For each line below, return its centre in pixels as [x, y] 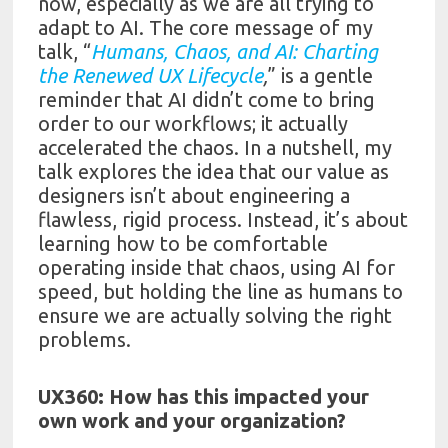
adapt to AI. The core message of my [206, 27]
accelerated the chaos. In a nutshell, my [215, 147]
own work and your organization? [192, 421]
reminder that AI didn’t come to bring [207, 99]
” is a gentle [321, 75]
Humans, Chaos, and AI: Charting [235, 51]
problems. [85, 339]
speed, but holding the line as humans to [221, 291]
